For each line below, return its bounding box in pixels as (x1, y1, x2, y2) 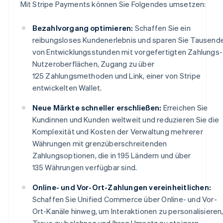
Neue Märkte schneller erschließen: (32, 102, 162, 112)
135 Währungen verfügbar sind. (32, 162, 137, 172)
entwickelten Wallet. (32, 82, 102, 93)
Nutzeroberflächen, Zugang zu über (32, 58, 155, 69)
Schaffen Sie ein (133, 22, 191, 33)
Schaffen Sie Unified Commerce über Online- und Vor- (32, 194, 217, 204)
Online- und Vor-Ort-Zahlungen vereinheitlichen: (32, 182, 211, 192)
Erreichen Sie (161, 102, 208, 112)
